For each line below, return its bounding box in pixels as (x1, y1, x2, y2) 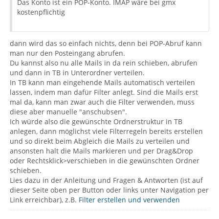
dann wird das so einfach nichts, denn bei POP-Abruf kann (10, 39, 202, 48)
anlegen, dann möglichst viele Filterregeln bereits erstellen (10, 127, 203, 136)
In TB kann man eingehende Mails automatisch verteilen (10, 78, 195, 87)
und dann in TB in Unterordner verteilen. (10, 68, 145, 77)
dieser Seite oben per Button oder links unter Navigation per (10, 185, 209, 195)
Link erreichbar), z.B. (10, 195, 79, 204)
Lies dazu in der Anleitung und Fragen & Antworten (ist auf (10, 175, 203, 185)
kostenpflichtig (17, 7, 65, 17)
